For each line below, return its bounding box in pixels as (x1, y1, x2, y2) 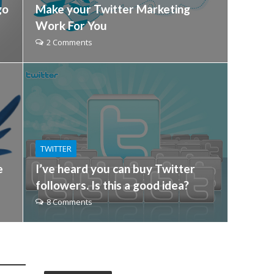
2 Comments (46, 37, 93, 48)
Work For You (35, 18, 108, 32)
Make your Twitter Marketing (35, 2, 191, 16)
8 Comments (46, 196, 93, 207)
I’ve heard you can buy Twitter (35, 161, 196, 176)
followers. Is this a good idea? (35, 178, 190, 192)
